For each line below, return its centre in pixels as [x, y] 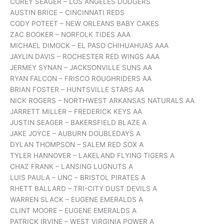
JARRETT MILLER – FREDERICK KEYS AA [76, 112]
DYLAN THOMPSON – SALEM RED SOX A [77, 145]
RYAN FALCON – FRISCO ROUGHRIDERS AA [81, 79]
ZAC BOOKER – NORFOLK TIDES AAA [70, 35]
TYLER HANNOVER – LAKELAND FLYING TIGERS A [92, 156]
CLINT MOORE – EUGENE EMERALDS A [73, 211]
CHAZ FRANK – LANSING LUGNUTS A [71, 167]
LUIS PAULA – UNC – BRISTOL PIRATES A [78, 178]
